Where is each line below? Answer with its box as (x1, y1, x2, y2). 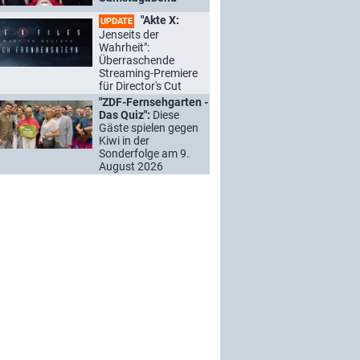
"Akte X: (138, 14, 179, 27)
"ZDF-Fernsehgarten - (99, 96, 208, 108)
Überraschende (99, 54, 174, 67)
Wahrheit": (99, 41, 149, 54)
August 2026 (99, 160, 163, 173)
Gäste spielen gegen (99, 121, 198, 134)
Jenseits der (99, 28, 159, 41)
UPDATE (100, 16, 133, 27)
